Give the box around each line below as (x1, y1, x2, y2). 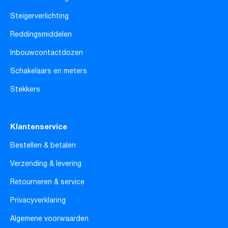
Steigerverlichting (10, 11, 69, 22)
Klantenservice (10, 121, 67, 133)
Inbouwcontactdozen (10, 47, 83, 59)
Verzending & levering (10, 158, 81, 170)
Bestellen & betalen (10, 140, 76, 152)
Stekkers (10, 84, 40, 96)
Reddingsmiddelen (10, 29, 72, 41)
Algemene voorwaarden (10, 213, 89, 225)
